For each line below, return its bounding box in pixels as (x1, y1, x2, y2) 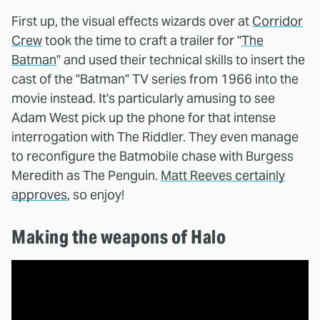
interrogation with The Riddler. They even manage (11, 128, 299, 145)
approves (11, 186, 67, 203)
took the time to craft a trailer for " (42, 31, 241, 49)
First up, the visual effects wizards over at (11, 12, 252, 29)
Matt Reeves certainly (161, 166, 285, 184)
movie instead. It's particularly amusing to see (11, 89, 275, 106)
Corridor (252, 12, 303, 29)
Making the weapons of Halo (11, 224, 226, 249)
